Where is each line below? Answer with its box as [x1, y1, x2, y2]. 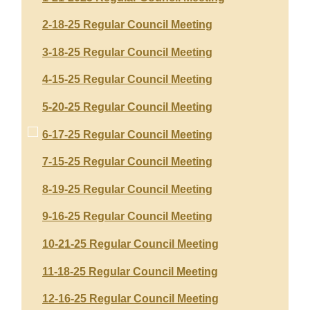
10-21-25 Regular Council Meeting [42, 237, 219, 250]
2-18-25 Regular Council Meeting [42, 19, 212, 31]
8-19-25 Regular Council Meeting [42, 183, 212, 195]
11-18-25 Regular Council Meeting [42, 265, 218, 277]
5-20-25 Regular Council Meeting [42, 100, 212, 113]
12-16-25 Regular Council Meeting [42, 293, 219, 305]
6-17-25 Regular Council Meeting [42, 128, 212, 140]
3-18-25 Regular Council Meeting [42, 46, 212, 58]
